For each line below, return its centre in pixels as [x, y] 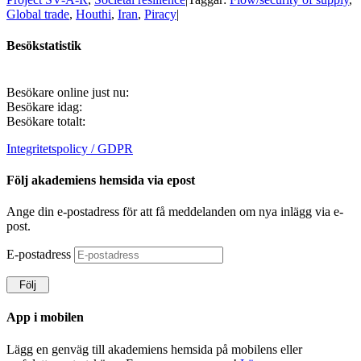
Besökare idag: [44, 106]
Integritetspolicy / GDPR [70, 148]
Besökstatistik [44, 46]
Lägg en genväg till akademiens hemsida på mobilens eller [154, 349]
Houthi [93, 14]
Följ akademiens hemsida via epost [101, 180]
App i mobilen [45, 317]
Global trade [38, 14]
